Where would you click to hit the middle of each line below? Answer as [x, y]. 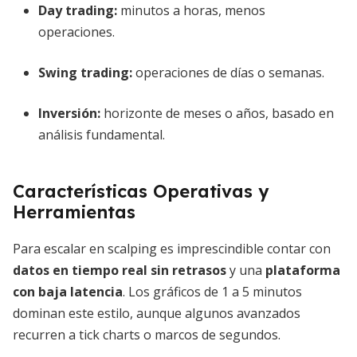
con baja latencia [68, 292]
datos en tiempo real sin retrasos [120, 270]
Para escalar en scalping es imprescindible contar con [172, 249]
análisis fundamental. [102, 135]
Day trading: [78, 10]
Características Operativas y [141, 191]
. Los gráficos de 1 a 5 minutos [212, 292]
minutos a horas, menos [191, 10]
